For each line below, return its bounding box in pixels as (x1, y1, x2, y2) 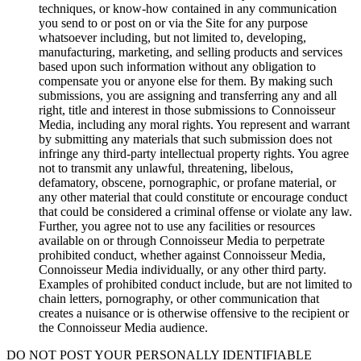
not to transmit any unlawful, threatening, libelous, (39, 161, 293, 175)
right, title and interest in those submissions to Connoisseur (39, 103, 335, 117)
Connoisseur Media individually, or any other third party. (39, 263, 326, 276)
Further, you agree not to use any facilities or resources (39, 219, 315, 233)
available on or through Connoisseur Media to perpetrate (39, 234, 325, 247)
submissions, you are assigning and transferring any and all (39, 89, 337, 102)
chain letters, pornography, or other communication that (39, 292, 319, 305)
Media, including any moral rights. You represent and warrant (39, 118, 350, 131)
